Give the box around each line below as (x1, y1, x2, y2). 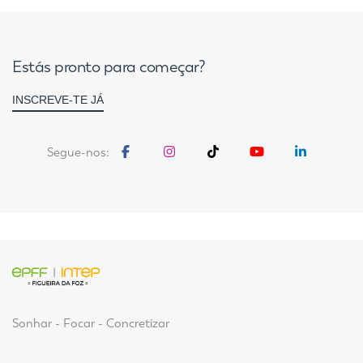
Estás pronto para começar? (12, 57, 205, 76)
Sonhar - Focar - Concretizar (12, 315, 169, 331)
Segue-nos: (46, 145, 109, 160)
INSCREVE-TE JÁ (12, 93, 104, 107)
